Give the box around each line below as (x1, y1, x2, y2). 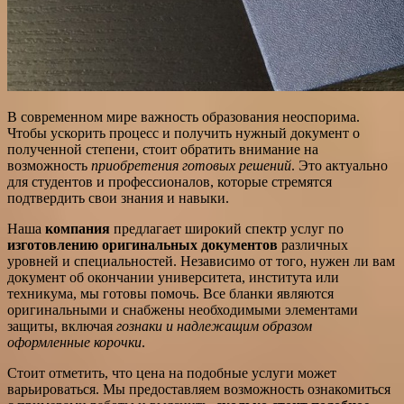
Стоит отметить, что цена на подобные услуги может (7, 365, 336, 381)
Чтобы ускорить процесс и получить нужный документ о (7, 125, 360, 142)
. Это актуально (291, 158, 388, 174)
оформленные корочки (7, 335, 142, 351)
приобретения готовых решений (91, 158, 291, 174)
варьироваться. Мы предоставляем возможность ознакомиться (7, 381, 390, 398)
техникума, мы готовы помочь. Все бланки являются (7, 286, 334, 302)
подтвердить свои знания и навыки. (7, 190, 229, 207)
